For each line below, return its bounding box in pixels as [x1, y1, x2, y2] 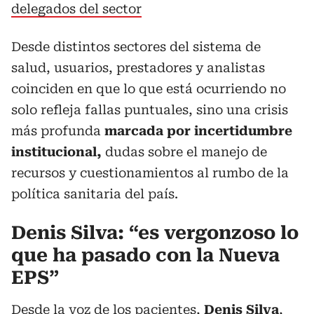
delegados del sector [11, 1, 142, 16]
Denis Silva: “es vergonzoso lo [11, 222, 299, 243]
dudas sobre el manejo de [102, 144, 267, 159]
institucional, [11, 144, 102, 159]
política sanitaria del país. [11, 186, 178, 201]
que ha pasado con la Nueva [11, 245, 280, 266]
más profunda [11, 123, 104, 138]
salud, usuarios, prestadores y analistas [11, 60, 265, 75]
